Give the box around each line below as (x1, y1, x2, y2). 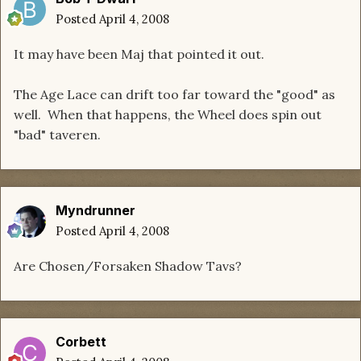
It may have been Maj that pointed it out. (14, 46, 264, 63)
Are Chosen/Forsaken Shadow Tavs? (14, 258, 242, 275)
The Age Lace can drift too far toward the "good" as (14, 86, 335, 103)
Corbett (56, 334, 106, 351)
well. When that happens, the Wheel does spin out (14, 106, 322, 123)
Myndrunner (56, 202, 135, 219)
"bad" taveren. (14, 127, 101, 143)
